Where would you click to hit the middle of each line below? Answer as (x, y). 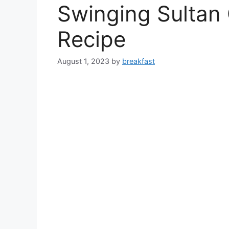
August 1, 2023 (83, 61)
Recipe (95, 39)
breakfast (139, 61)
